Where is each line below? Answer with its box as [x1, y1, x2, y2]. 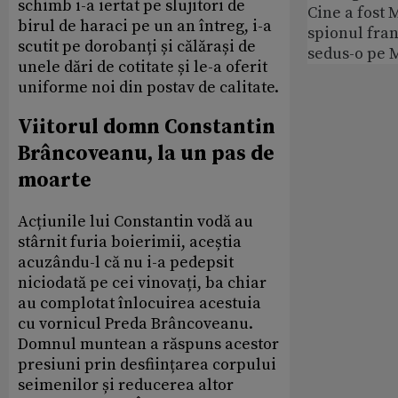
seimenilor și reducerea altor [18, 375, 234, 396]
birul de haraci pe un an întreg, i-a [18, 16, 272, 36]
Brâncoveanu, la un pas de [18, 141, 275, 168]
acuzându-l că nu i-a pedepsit [18, 252, 234, 274]
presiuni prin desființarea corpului [18, 354, 276, 376]
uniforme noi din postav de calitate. [18, 77, 279, 98]
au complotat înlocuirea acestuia [18, 293, 261, 314]
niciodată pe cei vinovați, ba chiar [18, 273, 267, 294]
